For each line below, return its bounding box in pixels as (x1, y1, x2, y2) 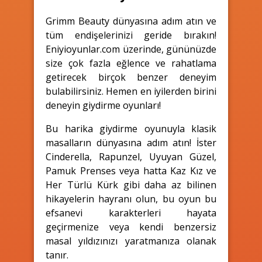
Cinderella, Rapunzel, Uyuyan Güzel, (46, 150, 216, 163)
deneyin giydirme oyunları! (46, 98, 161, 112)
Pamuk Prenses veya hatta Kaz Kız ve (46, 164, 216, 177)
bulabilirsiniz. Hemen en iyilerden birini (46, 84, 216, 98)
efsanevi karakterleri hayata (46, 206, 216, 219)
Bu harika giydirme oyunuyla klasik (46, 122, 216, 135)
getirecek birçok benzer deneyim (46, 70, 216, 84)
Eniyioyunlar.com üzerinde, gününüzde (46, 42, 216, 56)
